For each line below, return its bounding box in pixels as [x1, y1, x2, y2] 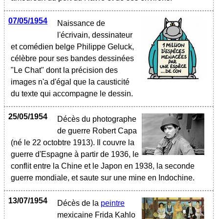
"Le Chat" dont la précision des [11, 66, 118, 74]
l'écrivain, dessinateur [57, 31, 132, 39]
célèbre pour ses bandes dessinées [11, 54, 134, 63]
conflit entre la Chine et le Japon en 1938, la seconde [11, 162, 195, 170]
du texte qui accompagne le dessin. [11, 89, 137, 98]
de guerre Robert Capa [57, 127, 137, 135]
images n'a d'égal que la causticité [11, 78, 130, 86]
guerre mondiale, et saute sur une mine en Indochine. [11, 174, 198, 182]
